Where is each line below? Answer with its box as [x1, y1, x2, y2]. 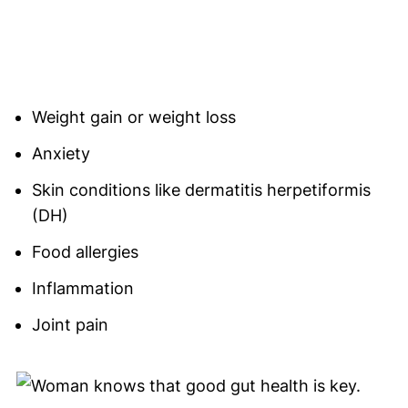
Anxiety [31, 144, 90, 164]
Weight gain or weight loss [31, 107, 236, 127]
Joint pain [31, 315, 108, 335]
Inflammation [31, 279, 134, 299]
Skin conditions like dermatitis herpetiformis [31, 180, 371, 200]
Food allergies [31, 242, 138, 262]
